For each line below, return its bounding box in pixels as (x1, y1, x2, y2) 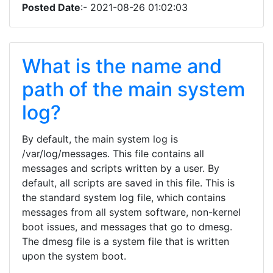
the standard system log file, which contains (22, 191, 225, 204)
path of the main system (22, 77, 245, 101)
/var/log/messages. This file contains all (22, 147, 204, 160)
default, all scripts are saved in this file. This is (22, 177, 235, 189)
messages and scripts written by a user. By (22, 162, 219, 174)
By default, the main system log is (22, 133, 178, 145)
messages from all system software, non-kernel (22, 206, 241, 218)
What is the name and (22, 54, 222, 78)
